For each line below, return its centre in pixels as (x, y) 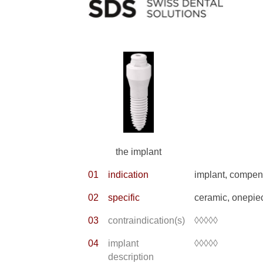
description (131, 257)
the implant (139, 152)
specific (124, 198)
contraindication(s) (146, 220)
